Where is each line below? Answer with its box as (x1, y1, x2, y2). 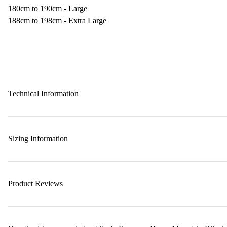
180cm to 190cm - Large (8, 4, 87, 13)
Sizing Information (8, 134, 68, 143)
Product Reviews (8, 179, 63, 188)
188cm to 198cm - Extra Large (8, 16, 106, 25)
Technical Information (8, 89, 79, 98)
